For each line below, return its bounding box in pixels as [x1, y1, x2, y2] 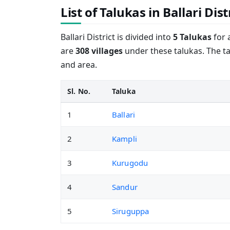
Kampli [112, 133, 137, 144]
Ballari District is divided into [61, 31, 173, 43]
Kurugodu [112, 158, 148, 168]
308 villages [75, 45, 123, 56]
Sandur [112, 182, 138, 192]
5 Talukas [173, 31, 212, 43]
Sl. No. [67, 86, 90, 96]
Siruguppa [112, 206, 149, 216]
